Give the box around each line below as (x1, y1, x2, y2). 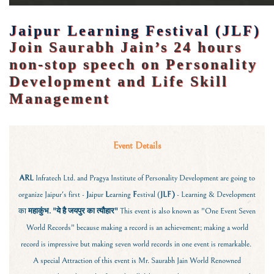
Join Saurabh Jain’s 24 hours (9, 39, 242, 55)
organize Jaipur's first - (18, 190, 86, 199)
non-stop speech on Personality (9, 56, 257, 72)
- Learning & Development (175, 190, 256, 199)
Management (9, 91, 110, 106)
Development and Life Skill (9, 73, 228, 89)
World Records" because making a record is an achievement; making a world (26, 223, 248, 232)
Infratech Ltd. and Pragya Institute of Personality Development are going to (34, 173, 255, 183)
